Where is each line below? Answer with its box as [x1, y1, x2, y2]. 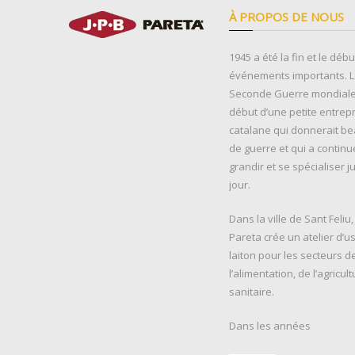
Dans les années [228, 318, 311, 333]
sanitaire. [228, 284, 274, 299]
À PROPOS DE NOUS [228, 8, 344, 25]
